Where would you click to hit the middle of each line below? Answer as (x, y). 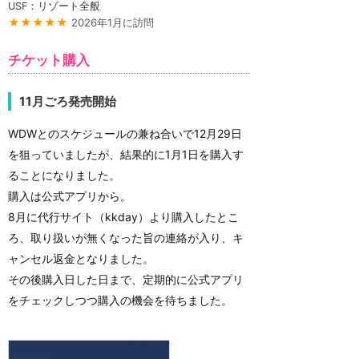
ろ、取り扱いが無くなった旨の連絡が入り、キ (126, 237)
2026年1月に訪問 (113, 22)
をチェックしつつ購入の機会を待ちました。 (120, 300)
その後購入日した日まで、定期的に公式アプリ (126, 279)
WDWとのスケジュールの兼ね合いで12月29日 (125, 133)
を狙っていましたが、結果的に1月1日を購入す (126, 154)
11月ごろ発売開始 (68, 102)
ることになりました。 (64, 175)
